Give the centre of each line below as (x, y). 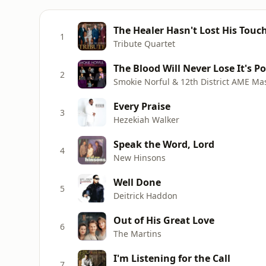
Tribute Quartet (144, 43)
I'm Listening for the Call (172, 258)
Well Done (137, 182)
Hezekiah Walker (146, 119)
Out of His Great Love (164, 220)
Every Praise (142, 106)
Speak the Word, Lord (164, 144)
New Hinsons (140, 157)
